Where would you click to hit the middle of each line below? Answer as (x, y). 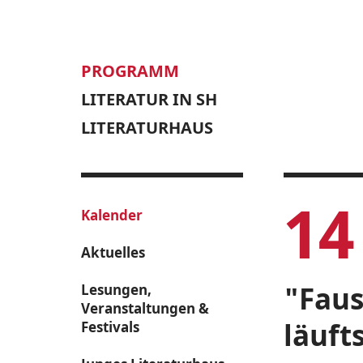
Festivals (110, 327)
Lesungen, (116, 290)
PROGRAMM (130, 71)
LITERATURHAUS (147, 128)
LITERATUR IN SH (149, 99)
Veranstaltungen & (145, 308)
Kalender (112, 215)
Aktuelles (113, 252)
